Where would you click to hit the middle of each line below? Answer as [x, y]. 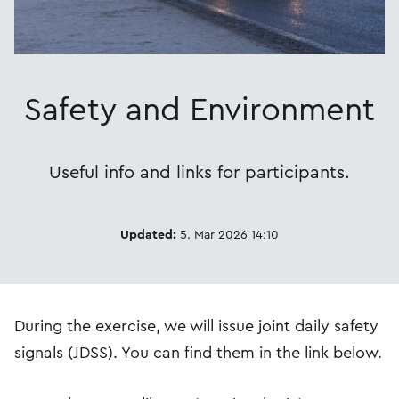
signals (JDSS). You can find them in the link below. [198, 352]
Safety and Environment [199, 110]
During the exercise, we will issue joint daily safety [196, 326]
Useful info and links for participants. [199, 172]
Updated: [148, 235]
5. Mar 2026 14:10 [228, 235]
